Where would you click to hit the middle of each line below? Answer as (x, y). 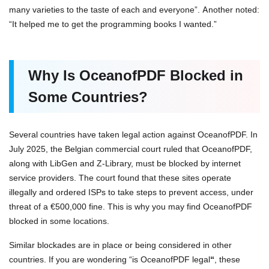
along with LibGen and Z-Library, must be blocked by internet (125, 163)
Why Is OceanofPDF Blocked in (136, 76)
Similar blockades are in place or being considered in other (120, 245)
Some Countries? (88, 97)
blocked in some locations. (59, 221)
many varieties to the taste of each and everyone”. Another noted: (134, 10)
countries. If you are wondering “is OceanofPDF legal (110, 259)
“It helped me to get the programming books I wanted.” (113, 24)
